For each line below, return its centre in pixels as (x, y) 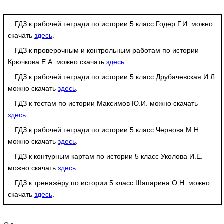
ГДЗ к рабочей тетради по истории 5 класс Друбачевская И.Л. (116, 77)
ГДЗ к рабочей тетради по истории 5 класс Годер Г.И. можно (114, 24)
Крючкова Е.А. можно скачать (57, 62)
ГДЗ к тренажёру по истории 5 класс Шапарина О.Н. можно (112, 183)
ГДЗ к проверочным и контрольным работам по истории (107, 51)
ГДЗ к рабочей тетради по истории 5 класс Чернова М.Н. (108, 130)
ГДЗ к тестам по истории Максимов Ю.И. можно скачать (106, 104)
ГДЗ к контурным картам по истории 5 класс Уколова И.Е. (109, 157)
